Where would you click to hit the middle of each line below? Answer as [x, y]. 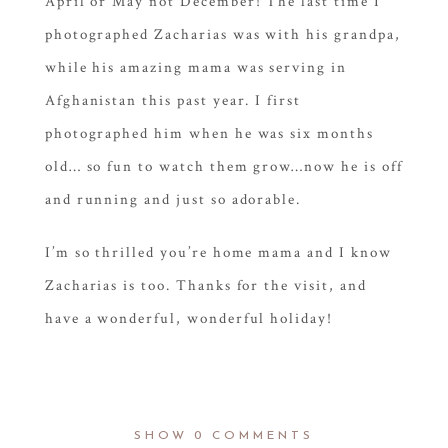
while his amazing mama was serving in [195, 67]
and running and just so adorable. [173, 199]
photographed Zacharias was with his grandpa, [222, 34]
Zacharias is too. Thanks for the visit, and [205, 285]
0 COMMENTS [254, 434]
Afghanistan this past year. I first [173, 100]
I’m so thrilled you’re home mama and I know [218, 252]
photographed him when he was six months [209, 133]
